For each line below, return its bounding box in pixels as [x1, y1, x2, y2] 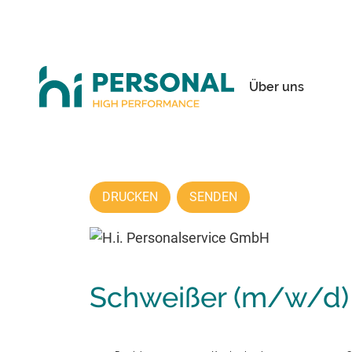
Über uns [248, 79, 304, 94]
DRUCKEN [102, 189, 158, 205]
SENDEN [189, 189, 237, 205]
